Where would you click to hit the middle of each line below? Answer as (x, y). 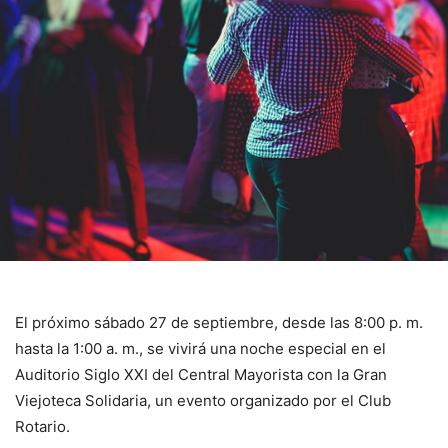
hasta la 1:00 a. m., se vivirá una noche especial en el (200, 348)
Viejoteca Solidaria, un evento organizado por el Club (203, 400)
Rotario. (42, 426)
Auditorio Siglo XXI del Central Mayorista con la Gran (201, 374)
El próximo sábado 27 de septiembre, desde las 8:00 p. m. (219, 322)
